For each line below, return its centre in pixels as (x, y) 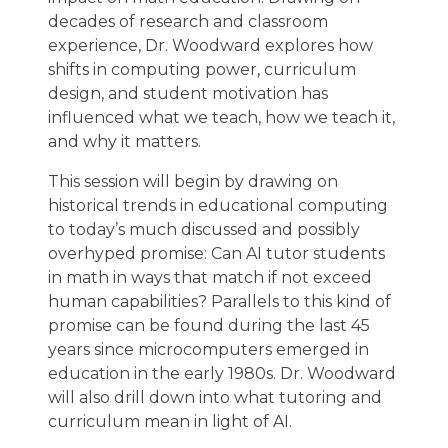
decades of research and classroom (188, 21)
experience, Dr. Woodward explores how (210, 45)
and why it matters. (124, 141)
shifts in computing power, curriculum (202, 69)
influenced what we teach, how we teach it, (221, 117)
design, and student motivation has (188, 93)
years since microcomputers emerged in (208, 349)
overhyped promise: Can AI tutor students (216, 253)
